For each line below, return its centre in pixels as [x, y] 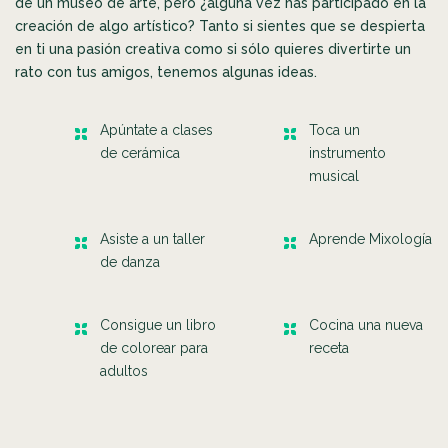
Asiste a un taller [152, 238]
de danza [130, 261]
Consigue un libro [158, 324]
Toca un [334, 129]
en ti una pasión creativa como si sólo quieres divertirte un [213, 48]
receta [329, 347]
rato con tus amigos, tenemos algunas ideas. [166, 71]
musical [334, 175]
